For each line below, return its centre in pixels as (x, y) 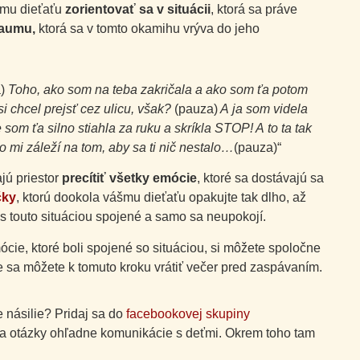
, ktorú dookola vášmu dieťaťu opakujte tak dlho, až (161, 198)
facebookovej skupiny (188, 313)
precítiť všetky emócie (129, 178)
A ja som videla (263, 108)
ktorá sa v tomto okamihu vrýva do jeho (147, 28)
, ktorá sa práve (254, 9)
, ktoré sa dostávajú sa (260, 178)
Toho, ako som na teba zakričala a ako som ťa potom (156, 89)
